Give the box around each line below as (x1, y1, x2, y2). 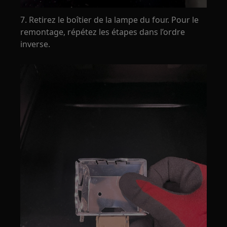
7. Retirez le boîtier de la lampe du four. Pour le (20, 14, 199, 25)
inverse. (20, 38, 51, 50)
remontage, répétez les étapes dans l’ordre (20, 26, 185, 37)
